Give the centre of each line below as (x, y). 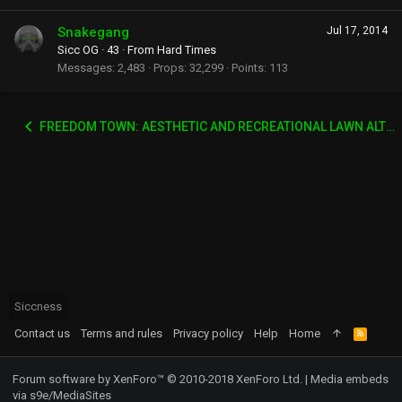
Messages (85, 68)
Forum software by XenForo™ (90, 379)
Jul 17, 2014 (357, 31)
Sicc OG (78, 50)
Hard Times (187, 50)
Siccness (38, 306)
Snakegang (93, 33)
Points (248, 68)
